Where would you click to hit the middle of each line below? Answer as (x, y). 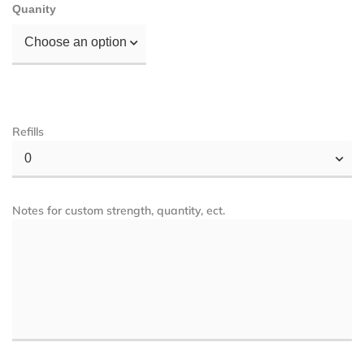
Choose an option (76, 42)
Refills (28, 132)
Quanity (34, 9)
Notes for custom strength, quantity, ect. (119, 211)
